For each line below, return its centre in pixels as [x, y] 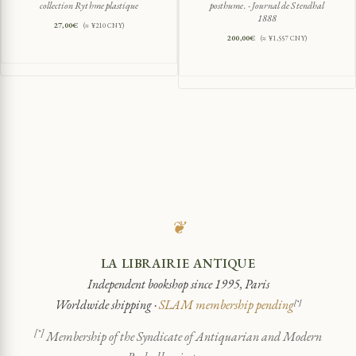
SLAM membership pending [226, 304]
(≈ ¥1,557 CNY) [284, 38]
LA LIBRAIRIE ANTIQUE [178, 263]
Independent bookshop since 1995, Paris [178, 284]
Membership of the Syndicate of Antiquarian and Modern [183, 336]
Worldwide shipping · [107, 304]
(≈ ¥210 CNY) [104, 25]
